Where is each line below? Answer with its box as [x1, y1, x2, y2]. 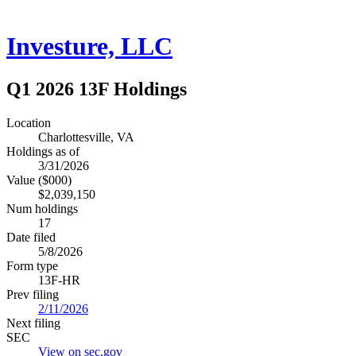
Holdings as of [6, 144, 79, 158]
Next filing [6, 315, 60, 330]
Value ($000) [6, 172, 72, 187]
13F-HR [38, 273, 80, 287]
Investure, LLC [6, 32, 172, 61]
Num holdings [6, 201, 78, 215]
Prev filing [6, 287, 59, 301]
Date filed [6, 230, 56, 244]
